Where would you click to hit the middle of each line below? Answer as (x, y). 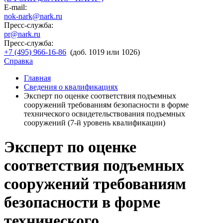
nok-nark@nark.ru (33, 16)
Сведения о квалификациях (71, 87)
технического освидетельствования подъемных (105, 114)
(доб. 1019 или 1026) (105, 52)
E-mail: (15, 7)
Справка (18, 61)
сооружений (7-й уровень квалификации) (95, 123)
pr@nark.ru (22, 34)
